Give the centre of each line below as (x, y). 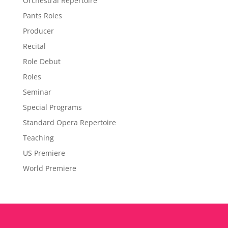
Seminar (37, 92)
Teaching (38, 137)
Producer (38, 31)
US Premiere (44, 153)
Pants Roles (42, 15)
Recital (34, 46)
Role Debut (41, 61)
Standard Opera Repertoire (69, 122)
